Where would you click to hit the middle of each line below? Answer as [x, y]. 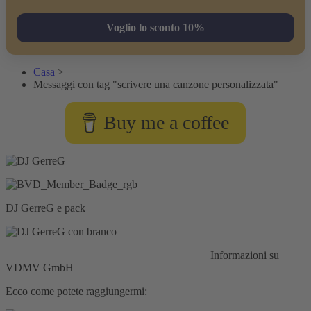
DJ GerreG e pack [45, 208]
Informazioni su [243, 255]
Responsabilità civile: [52, 255]
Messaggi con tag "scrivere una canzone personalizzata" [156, 84]
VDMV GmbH [40, 267]
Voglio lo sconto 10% [155, 27]
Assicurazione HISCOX [154, 255]
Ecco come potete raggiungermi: [76, 291]
